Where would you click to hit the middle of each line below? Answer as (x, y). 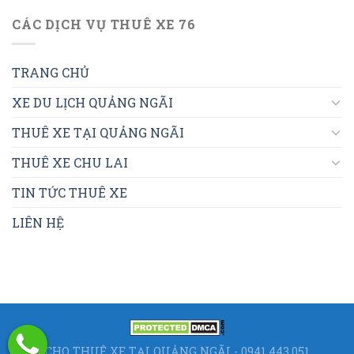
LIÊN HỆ (38, 222)
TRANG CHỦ (51, 72)
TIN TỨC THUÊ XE (70, 192)
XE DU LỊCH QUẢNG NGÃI (92, 102)
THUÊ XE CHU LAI (70, 162)
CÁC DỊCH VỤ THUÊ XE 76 (104, 24)
